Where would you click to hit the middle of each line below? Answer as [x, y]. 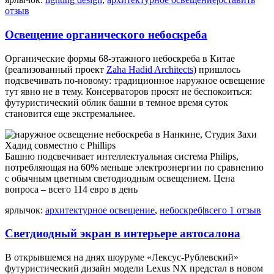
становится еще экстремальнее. [70, 113]
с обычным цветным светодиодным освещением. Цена [120, 178]
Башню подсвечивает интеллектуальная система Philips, [122, 156]
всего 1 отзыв [233, 210]
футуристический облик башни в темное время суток [117, 102]
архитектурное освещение [100, 210]
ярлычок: [24, 210]
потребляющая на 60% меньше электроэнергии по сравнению [134, 167]
